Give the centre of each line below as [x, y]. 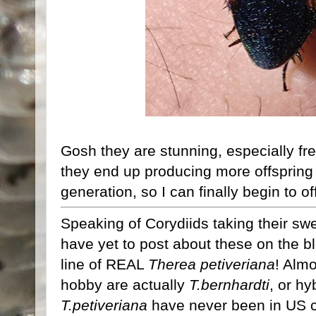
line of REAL [104, 264]
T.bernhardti [229, 284]
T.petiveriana [104, 305]
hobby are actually [125, 284]
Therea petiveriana [212, 264]
